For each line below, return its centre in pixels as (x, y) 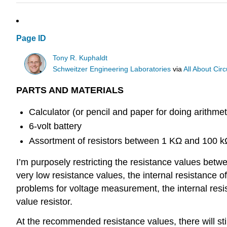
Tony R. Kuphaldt (80, 58)
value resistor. (44, 202)
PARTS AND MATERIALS (70, 90)
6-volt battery (55, 126)
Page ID (31, 39)
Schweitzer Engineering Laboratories (112, 69)
